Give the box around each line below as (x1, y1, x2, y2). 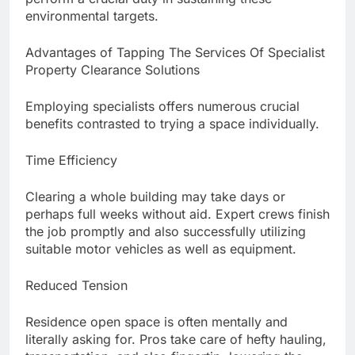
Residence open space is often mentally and (25, 314, 288, 330)
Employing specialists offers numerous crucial (25, 98, 300, 115)
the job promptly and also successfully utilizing (25, 223, 306, 240)
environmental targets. (25, 8, 158, 25)
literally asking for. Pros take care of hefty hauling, (25, 331, 326, 348)
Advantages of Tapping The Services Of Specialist (25, 44, 325, 61)
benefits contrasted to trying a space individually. (25, 116, 319, 132)
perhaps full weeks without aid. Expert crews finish (25, 206, 330, 223)
